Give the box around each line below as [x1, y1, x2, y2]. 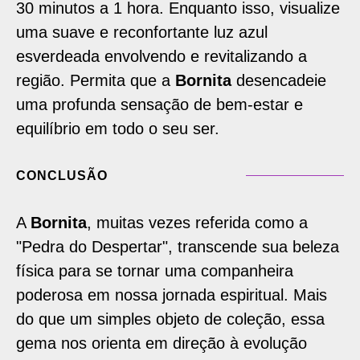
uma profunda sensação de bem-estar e [16, 95, 303, 113]
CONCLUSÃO [16, 168, 108, 182]
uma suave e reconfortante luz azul [16, 22, 268, 41]
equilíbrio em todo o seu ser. [16, 119, 219, 137]
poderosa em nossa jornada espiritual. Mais [16, 285, 327, 304]
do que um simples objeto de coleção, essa [16, 309, 325, 328]
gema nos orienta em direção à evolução [16, 333, 307, 352]
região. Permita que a [16, 71, 175, 89]
